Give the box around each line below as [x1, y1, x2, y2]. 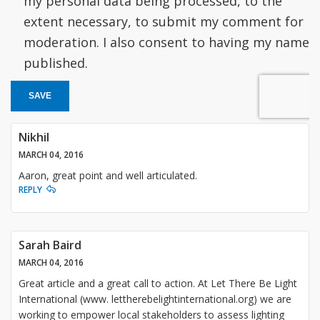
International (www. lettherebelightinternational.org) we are [19, 291, 291, 306]
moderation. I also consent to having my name [24, 33, 309, 51]
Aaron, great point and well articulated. [19, 168, 197, 182]
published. [24, 54, 88, 71]
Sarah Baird [19, 236, 81, 253]
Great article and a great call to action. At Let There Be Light [19, 276, 297, 290]
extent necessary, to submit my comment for [24, 12, 304, 30]
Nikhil [19, 129, 49, 145]
